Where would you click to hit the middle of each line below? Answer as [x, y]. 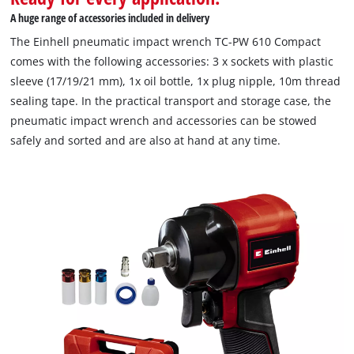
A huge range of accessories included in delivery [110, 17]
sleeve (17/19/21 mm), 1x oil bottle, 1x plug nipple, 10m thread [176, 81]
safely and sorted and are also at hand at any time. [146, 140]
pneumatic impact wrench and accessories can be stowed [164, 120]
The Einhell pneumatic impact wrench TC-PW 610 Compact [166, 41]
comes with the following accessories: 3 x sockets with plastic [172, 61]
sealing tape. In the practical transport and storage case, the [171, 100]
